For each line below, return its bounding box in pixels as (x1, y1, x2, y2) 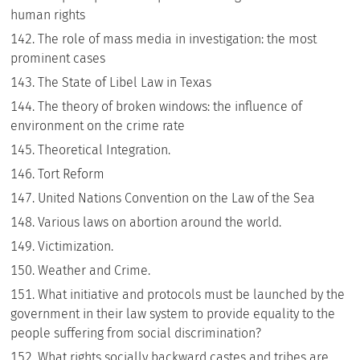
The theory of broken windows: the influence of (38, 99, 303, 114)
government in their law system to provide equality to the (10, 306, 336, 321)
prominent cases (10, 51, 106, 66)
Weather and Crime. (38, 263, 151, 278)
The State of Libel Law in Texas (38, 75, 212, 90)
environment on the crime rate (10, 118, 186, 133)
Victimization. (38, 239, 114, 254)
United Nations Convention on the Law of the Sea (38, 190, 316, 206)
